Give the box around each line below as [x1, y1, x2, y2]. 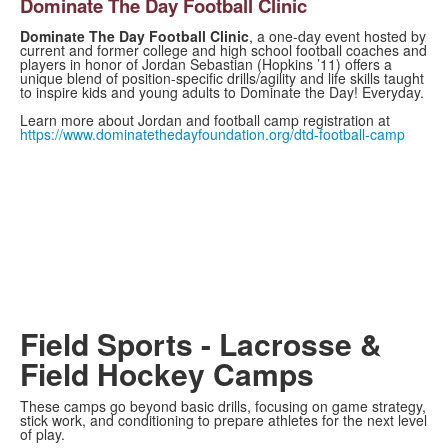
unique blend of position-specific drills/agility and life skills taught [20, 68, 424, 89]
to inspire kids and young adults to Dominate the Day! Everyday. [20, 82, 424, 103]
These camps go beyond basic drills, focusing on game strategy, [20, 396, 426, 417]
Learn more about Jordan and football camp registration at [20, 110, 390, 131]
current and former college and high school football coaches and [20, 40, 427, 61]
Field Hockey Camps [20, 352, 314, 396]
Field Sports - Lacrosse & [20, 322, 382, 366]
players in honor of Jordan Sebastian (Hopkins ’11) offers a [20, 54, 392, 75]
